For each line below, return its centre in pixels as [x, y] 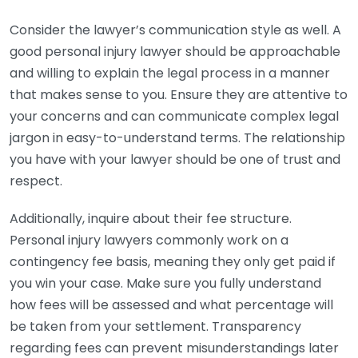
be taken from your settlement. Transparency [155, 326]
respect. [36, 181]
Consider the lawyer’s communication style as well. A [175, 30]
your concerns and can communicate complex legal [174, 116]
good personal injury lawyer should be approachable [175, 52]
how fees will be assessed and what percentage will [171, 305]
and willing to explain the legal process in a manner [170, 73]
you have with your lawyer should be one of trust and [175, 159]
